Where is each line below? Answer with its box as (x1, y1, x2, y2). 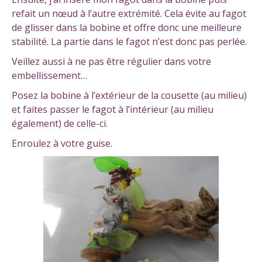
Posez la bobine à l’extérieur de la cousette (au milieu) (12, 88, 247, 102)
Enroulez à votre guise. (12, 136, 112, 150)
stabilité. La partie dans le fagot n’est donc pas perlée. (12, 35, 247, 48)
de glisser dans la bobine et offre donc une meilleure (12, 20, 242, 34)
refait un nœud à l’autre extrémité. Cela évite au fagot (12, 6, 246, 20)
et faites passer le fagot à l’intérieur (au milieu (12, 102, 213, 116)
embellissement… (12, 68, 87, 82)
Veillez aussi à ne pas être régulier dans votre (12, 54, 211, 68)
